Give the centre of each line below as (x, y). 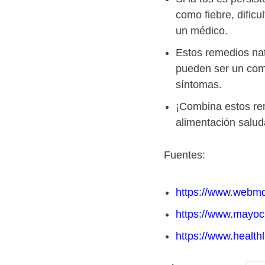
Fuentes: (185, 155)
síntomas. (199, 85)
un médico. (202, 31)
